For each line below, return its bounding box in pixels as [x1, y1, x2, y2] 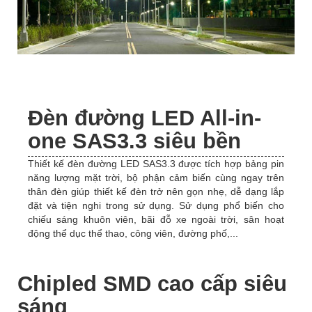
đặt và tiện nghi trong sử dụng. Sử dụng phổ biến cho [28, 200, 284, 212]
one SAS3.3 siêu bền [28, 129, 241, 154]
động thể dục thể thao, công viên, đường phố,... [28, 228, 238, 240]
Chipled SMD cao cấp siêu [17, 271, 287, 296]
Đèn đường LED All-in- [28, 106, 261, 131]
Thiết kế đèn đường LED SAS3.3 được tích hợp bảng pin [28, 158, 284, 170]
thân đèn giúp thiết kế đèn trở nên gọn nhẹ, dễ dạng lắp [28, 186, 284, 198]
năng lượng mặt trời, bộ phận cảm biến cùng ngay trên [28, 172, 284, 184]
